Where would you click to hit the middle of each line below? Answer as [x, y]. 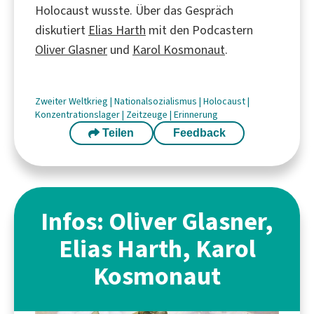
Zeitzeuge [148, 114]
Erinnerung [196, 114]
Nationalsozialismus [157, 101]
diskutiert [62, 30]
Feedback [199, 132]
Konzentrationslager [78, 114]
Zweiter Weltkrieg [73, 101]
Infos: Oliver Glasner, [157, 221]
